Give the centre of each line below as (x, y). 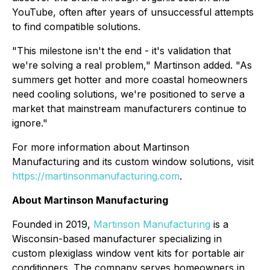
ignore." (30, 123)
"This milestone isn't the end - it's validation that (121, 51)
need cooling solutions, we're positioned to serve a (128, 94)
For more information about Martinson (101, 147)
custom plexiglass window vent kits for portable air (128, 253)
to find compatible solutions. (76, 27)
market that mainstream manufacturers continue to (129, 108)
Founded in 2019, (53, 224)
